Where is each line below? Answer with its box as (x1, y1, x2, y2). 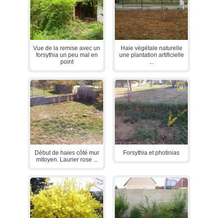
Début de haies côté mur (34, 149, 99, 156)
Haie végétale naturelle (120, 44, 182, 52)
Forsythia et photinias (123, 149, 180, 156)
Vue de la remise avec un (33, 44, 100, 52)
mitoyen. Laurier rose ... (36, 156, 98, 163)
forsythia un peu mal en (36, 51, 98, 58)
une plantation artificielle (119, 51, 184, 58)
